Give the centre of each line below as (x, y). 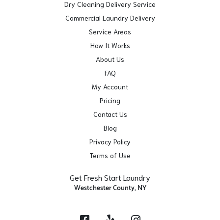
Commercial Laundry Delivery (110, 18)
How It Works (110, 45)
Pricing (110, 100)
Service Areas (110, 31)
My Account (110, 86)
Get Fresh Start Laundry (110, 177)
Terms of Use (110, 155)
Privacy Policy (110, 141)
